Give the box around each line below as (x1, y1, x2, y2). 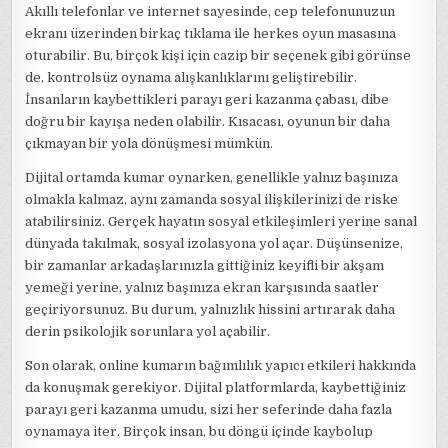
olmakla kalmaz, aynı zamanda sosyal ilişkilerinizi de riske (25, 192, 399, 208)
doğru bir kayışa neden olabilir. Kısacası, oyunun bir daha (25, 114, 391, 130)
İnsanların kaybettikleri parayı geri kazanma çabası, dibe (25, 92, 390, 108)
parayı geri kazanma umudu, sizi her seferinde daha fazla (25, 402, 393, 418)
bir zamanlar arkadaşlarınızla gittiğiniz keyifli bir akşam (25, 258, 385, 274)
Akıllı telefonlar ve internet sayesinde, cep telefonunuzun (25, 4, 396, 20)
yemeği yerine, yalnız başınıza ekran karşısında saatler (25, 280, 380, 296)
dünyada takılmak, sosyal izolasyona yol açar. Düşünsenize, (25, 236, 404, 252)
